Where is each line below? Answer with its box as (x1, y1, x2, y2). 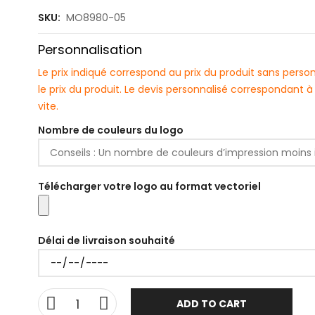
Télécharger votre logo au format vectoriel (38, 179, 261, 193)
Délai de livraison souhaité (38, 233, 175, 247)
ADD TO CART (176, 297, 247, 311)
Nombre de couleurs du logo (38, 123, 184, 137)
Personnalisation (38, 41, 142, 58)
